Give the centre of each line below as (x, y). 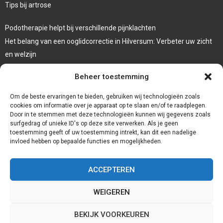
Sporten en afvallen (36, 67)
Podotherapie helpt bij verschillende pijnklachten (80, 28)
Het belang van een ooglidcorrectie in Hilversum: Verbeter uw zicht (109, 41)
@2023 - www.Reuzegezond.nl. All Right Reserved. (111, 209)
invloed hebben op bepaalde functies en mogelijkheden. (86, 141)
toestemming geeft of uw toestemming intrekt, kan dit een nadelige (103, 132)
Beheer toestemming (111, 77)
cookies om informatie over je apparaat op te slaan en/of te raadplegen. (108, 106)
